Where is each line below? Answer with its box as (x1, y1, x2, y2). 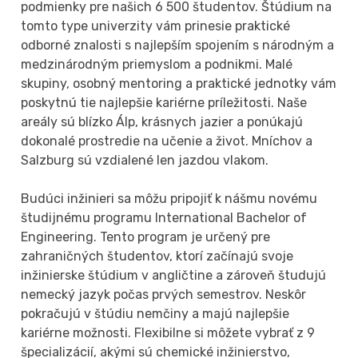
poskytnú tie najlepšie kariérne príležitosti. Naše (21, 94, 308, 110)
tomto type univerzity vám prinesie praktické (21, 18, 291, 34)
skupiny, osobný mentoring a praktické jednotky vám (21, 75, 337, 91)
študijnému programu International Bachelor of (21, 209, 308, 225)
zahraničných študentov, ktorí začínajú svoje (21, 248, 294, 264)
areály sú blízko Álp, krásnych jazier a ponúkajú (21, 113, 304, 129)
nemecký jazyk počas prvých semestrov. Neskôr (21, 286, 307, 302)
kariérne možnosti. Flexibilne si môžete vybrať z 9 (21, 324, 316, 340)
